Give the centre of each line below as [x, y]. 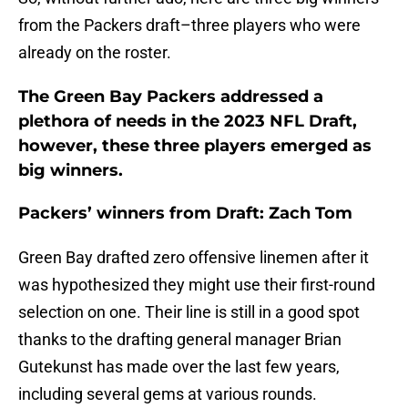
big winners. [71, 171]
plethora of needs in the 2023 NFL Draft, [188, 122]
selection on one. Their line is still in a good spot [189, 312]
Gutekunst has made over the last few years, [179, 367]
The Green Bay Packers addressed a [171, 97]
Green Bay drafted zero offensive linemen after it [194, 258]
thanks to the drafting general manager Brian [180, 340]
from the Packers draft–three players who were [189, 25]
